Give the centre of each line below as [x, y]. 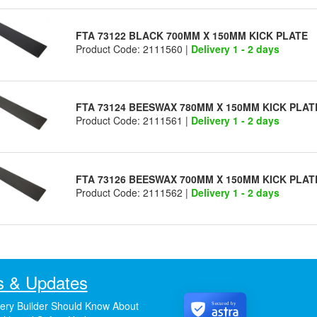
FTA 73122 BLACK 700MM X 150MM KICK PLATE [192, 35]
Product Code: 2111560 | [134, 48]
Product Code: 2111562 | [134, 192]
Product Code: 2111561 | [134, 121]
